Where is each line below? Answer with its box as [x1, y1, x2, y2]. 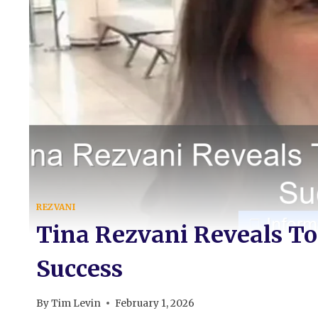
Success [36, 254, 123, 283]
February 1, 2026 [115, 297, 195, 309]
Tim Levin [51, 297, 102, 309]
